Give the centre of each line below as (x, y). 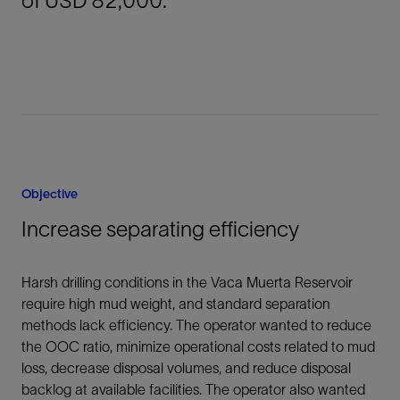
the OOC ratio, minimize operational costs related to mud (198, 346)
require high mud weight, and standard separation (176, 304)
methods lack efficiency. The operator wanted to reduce (196, 325)
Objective (50, 194)
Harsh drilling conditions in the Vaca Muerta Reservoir (187, 282)
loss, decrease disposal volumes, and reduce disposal (186, 368)
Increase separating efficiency (160, 229)
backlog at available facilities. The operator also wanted (193, 389)
